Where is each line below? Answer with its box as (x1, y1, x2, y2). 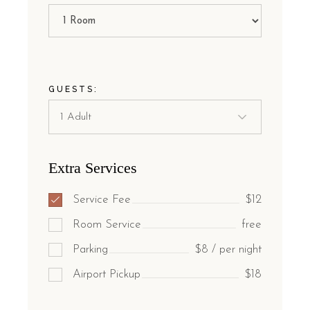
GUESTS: (48, 84, 99, 95)
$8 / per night (194, 244, 262, 256)
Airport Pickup (73, 268, 141, 281)
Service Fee (73, 194, 131, 206)
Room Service (73, 219, 142, 231)
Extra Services (48, 159, 138, 177)
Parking (73, 244, 109, 256)
